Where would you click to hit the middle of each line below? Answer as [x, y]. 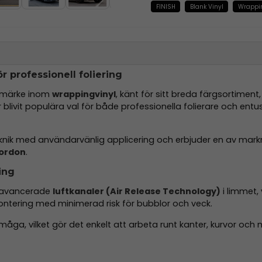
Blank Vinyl [206, 6]
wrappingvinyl [84, 94]
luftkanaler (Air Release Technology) [137, 192]
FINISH [166, 6]
